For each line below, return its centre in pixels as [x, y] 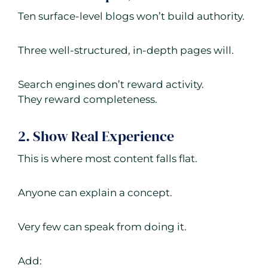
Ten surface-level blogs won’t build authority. [131, 16]
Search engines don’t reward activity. [111, 85]
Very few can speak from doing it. [102, 227]
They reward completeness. [88, 100]
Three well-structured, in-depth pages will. [126, 51]
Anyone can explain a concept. [95, 193]
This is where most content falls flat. [108, 159]
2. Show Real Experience [96, 136]
